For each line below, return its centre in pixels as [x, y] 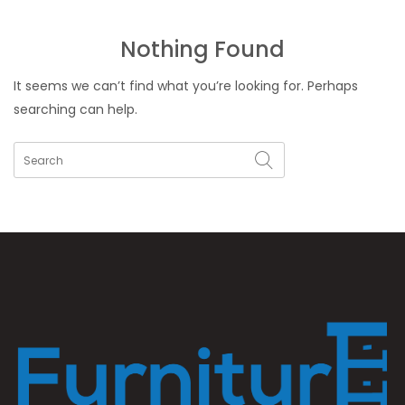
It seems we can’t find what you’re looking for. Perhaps [186, 86]
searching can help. [75, 109]
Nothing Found [202, 49]
